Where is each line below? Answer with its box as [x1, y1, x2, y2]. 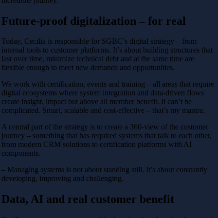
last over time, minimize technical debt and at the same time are [1, 54, 194, 63]
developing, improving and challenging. [1, 174, 124, 183]
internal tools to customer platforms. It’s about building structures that [1, 46, 213, 54]
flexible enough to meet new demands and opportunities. [1, 63, 175, 72]
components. [1, 149, 40, 158]
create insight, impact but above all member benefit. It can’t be [1, 97, 192, 106]
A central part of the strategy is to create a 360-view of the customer [1, 123, 208, 131]
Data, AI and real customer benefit [1, 193, 174, 206]
